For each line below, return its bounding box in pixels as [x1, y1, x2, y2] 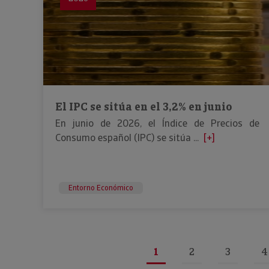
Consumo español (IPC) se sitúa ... [55, 131, 199, 144]
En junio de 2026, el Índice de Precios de [55, 117, 259, 130]
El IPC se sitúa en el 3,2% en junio [55, 100, 232, 113]
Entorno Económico [68, 183, 133, 193]
